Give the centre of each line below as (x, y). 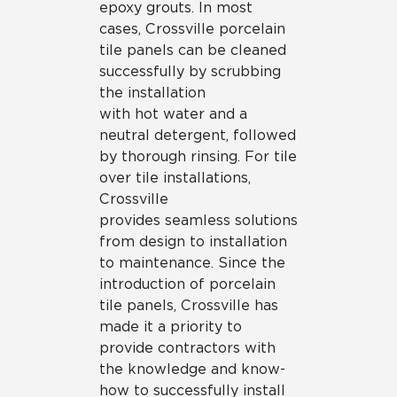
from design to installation (193, 241)
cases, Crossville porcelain (192, 29)
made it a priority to (171, 327)
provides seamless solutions (198, 220)
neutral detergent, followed (198, 135)
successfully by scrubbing (190, 71)
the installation (152, 93)
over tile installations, (175, 178)
